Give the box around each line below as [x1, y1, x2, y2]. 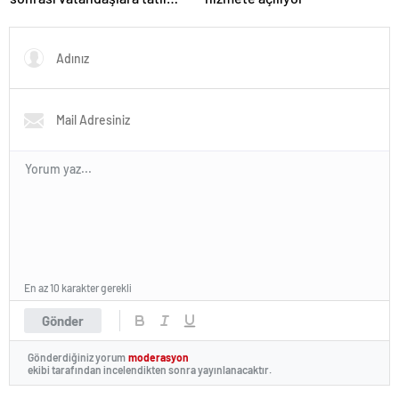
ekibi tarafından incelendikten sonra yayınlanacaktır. [28, 363, 272, 377]
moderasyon [128, 350, 189, 363]
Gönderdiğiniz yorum [28, 350, 126, 363]
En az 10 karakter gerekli [24, 281, 132, 295]
